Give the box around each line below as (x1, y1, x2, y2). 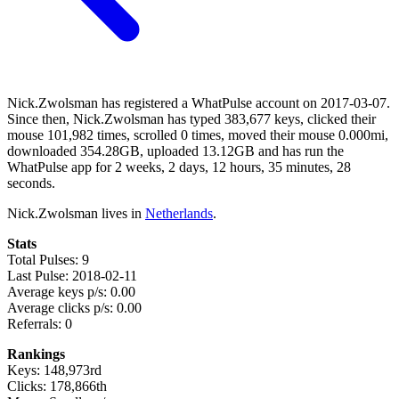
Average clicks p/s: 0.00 (7, 299, 142, 315)
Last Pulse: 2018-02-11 (7, 267, 137, 283)
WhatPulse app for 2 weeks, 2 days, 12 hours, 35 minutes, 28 (7, 159, 351, 175)
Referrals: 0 (7, 315, 72, 331)
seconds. (7, 175, 55, 191)
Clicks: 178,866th (7, 378, 107, 394)
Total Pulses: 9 (7, 251, 89, 267)
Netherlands (145, 205, 213, 221)
